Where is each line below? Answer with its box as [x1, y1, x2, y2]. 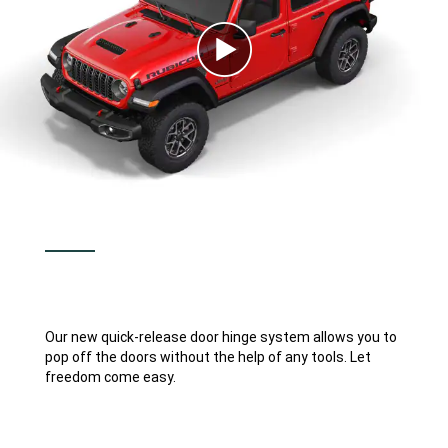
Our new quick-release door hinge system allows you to [45, 328, 398, 345]
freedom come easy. [45, 368, 177, 385]
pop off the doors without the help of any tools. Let [45, 348, 372, 365]
